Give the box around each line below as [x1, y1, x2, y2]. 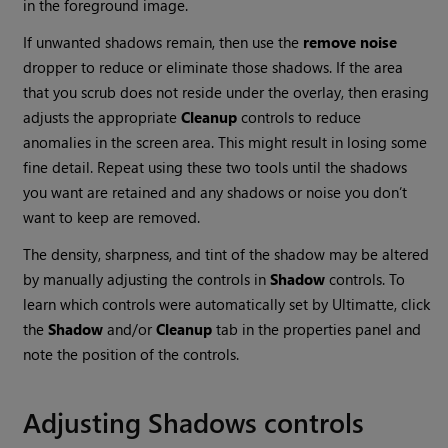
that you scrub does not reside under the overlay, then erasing [23, 82, 430, 103]
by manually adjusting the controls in [23, 269, 271, 290]
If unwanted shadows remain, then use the [23, 32, 304, 53]
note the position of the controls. [23, 344, 240, 365]
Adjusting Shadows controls [23, 403, 365, 441]
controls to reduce [237, 107, 362, 128]
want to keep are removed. [23, 207, 201, 228]
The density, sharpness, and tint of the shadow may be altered [23, 244, 430, 265]
